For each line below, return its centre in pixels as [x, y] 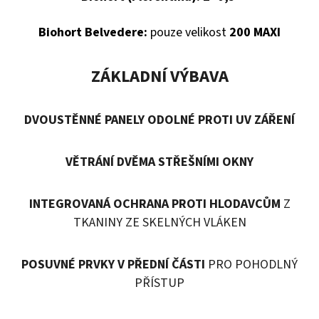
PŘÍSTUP [159, 283]
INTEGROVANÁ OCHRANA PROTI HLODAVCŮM [155, 204]
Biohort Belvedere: [93, 32]
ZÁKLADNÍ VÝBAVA [159, 76]
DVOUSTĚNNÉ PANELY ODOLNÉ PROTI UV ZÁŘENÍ [159, 120]
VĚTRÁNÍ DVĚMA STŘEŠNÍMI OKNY [159, 162]
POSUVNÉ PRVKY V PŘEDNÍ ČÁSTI [113, 264]
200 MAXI [255, 32]
